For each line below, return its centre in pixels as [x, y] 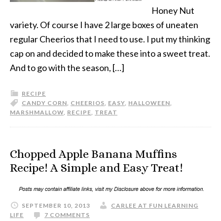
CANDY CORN [44, 103]
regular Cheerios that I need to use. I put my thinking [110, 39]
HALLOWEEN [149, 103]
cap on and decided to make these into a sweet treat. [110, 53]
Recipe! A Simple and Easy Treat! [96, 168]
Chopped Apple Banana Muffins [93, 154]
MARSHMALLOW [37, 112]
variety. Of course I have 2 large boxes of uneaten [104, 25]
